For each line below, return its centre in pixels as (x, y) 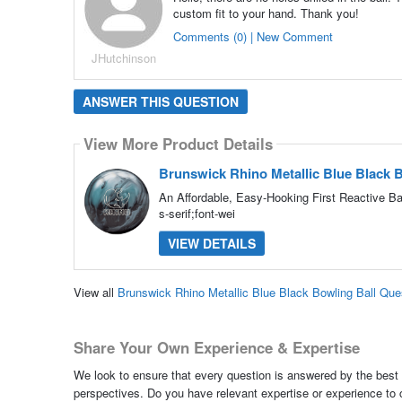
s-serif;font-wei (197, 213)
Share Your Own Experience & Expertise (216, 348)
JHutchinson (123, 57)
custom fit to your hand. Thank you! (266, 13)
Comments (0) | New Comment (253, 36)
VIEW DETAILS (211, 243)
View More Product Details (178, 144)
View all (95, 293)
